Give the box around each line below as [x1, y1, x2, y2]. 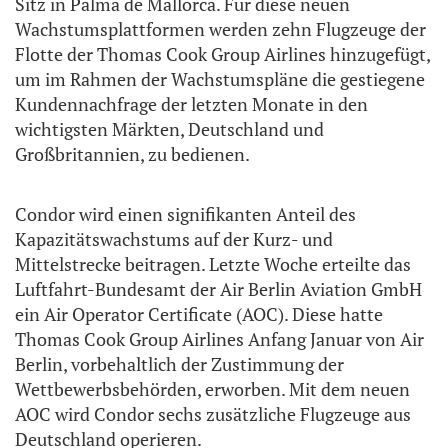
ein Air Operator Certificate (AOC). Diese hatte [15, 301, 383, 326]
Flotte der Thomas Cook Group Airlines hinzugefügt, [15, 41, 430, 66]
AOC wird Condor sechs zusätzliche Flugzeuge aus [15, 401, 411, 426]
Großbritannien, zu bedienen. [15, 141, 250, 166]
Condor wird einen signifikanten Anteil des [15, 201, 356, 226]
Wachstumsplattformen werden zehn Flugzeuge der [15, 16, 426, 41]
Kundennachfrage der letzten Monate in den [15, 91, 368, 116]
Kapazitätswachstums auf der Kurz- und [15, 226, 333, 251]
